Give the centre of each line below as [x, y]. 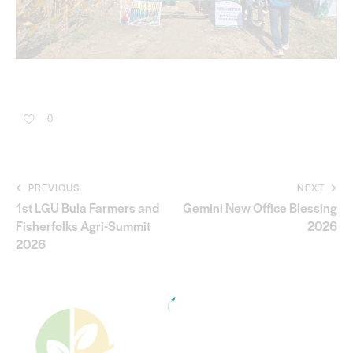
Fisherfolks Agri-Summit [83, 225]
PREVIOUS [54, 187]
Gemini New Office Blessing [260, 207]
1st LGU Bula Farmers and [87, 207]
